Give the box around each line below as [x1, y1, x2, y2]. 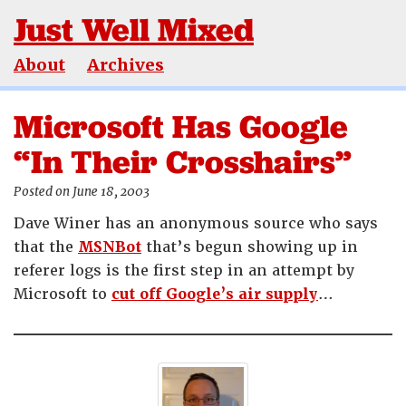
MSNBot [78, 237, 141, 256]
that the [14, 237, 78, 256]
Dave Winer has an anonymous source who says [14, 214, 378, 233]
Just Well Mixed [14, 9, 254, 50]
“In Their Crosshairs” [14, 141, 352, 182]
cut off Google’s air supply [111, 285, 318, 304]
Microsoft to [14, 285, 111, 304]
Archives [87, 54, 164, 75]
